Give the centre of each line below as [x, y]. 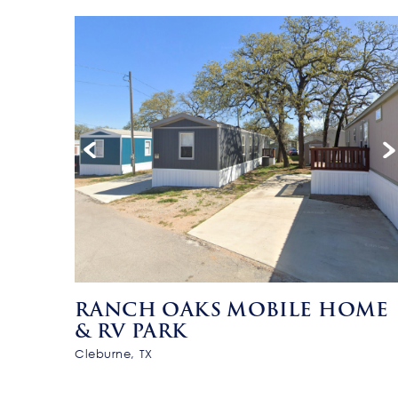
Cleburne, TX [114, 354]
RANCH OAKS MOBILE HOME [232, 309]
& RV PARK [131, 330]
